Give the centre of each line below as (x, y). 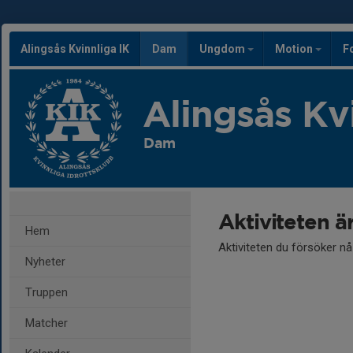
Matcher (46, 323)
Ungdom (223, 49)
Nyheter (45, 262)
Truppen (46, 292)
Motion (295, 49)
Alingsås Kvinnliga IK (75, 49)
